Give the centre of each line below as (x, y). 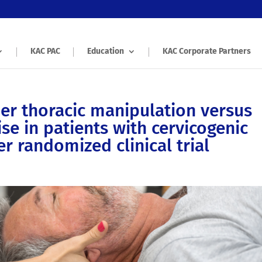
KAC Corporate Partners (207, 51)
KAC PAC (45, 51)
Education (106, 51)
